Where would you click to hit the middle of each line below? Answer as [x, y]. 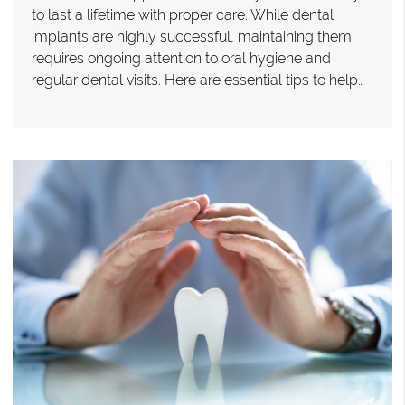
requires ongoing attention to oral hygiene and [181, 59]
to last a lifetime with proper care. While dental [183, 15]
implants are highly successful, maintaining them [192, 37]
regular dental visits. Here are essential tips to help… [198, 80]
